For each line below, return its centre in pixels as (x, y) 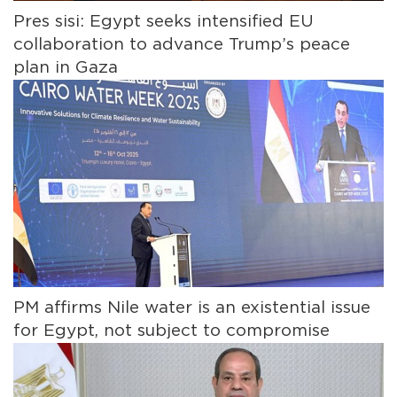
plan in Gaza (66, 67)
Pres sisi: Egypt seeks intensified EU (163, 21)
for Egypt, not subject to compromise (171, 331)
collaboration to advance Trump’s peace (182, 44)
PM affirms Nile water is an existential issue (192, 307)
